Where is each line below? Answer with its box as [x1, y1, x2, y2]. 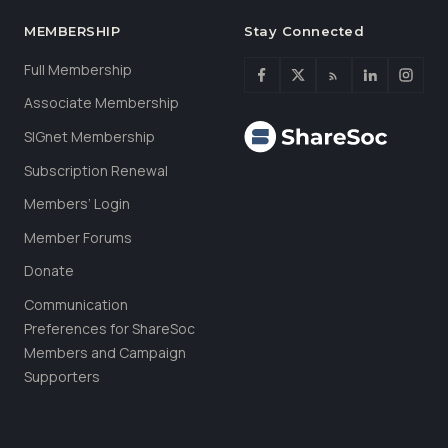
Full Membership [24, 59, 132, 79]
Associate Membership [24, 93, 179, 113]
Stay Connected [244, 22, 365, 39]
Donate [24, 261, 74, 281]
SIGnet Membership [24, 126, 155, 146]
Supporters [24, 366, 100, 386]
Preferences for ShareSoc [24, 318, 195, 338]
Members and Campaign [24, 342, 186, 362]
